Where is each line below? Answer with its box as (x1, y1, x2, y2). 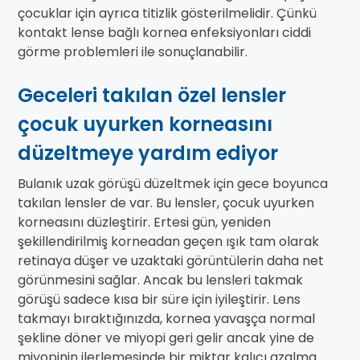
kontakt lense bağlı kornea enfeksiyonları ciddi (18, 23, 311, 43)
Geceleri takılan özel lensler (18, 82, 286, 109)
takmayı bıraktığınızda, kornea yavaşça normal (18, 309, 315, 329)
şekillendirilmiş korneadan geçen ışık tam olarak (18, 232, 319, 252)
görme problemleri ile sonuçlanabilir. (18, 43, 247, 62)
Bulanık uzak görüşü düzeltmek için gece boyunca (18, 174, 328, 194)
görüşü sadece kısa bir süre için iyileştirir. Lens (18, 290, 301, 309)
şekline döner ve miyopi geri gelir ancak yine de (18, 329, 314, 348)
